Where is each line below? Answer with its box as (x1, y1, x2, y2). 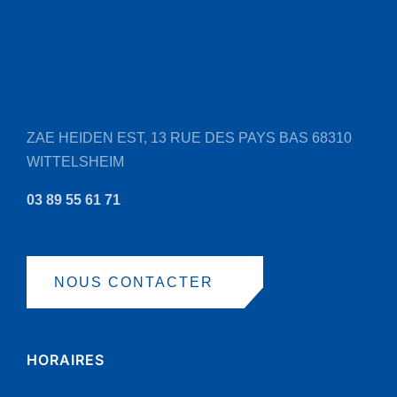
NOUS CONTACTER (54, 274, 214, 290)
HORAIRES (27, 350, 105, 369)
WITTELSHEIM (27, 153, 124, 169)
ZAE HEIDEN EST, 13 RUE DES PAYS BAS (27, 129, 308, 145)
